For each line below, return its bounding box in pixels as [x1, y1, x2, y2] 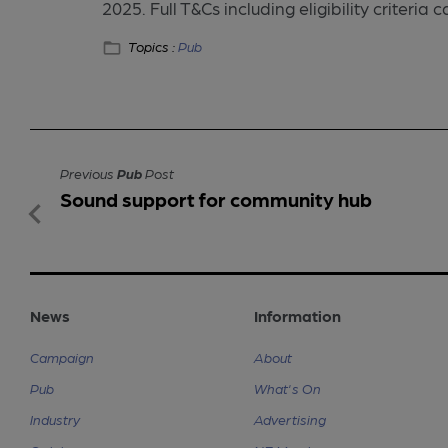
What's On [254, 379, 321, 396]
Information [254, 305, 341, 325]
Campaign [30, 348, 94, 365]
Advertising [254, 410, 326, 427]
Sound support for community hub [60, 186, 372, 211]
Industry [30, 410, 80, 427]
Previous [60, 164, 117, 181]
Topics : [128, 38, 179, 55]
